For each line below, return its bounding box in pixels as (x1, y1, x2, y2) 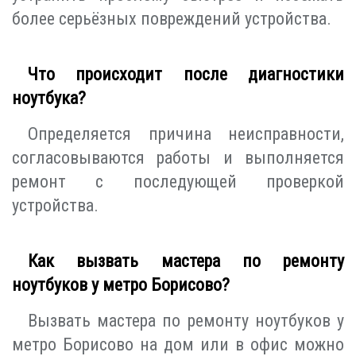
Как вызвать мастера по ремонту (28, 250, 344, 271)
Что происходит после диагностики (28, 64, 344, 84)
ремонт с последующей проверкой (12, 171, 344, 192)
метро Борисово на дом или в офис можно (12, 334, 344, 354)
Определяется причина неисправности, (28, 123, 344, 144)
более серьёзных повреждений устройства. (12, 8, 331, 29)
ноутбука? (12, 87, 86, 108)
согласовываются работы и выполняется (12, 147, 344, 168)
